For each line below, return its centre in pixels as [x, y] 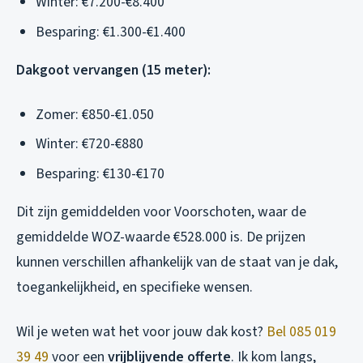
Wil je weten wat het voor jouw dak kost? [141, 331]
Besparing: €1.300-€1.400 [111, 32]
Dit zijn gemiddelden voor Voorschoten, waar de [161, 211]
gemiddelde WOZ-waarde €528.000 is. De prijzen [161, 237]
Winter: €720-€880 [90, 144]
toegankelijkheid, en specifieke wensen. [135, 287]
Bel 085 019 [301, 331]
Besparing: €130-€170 [100, 173]
